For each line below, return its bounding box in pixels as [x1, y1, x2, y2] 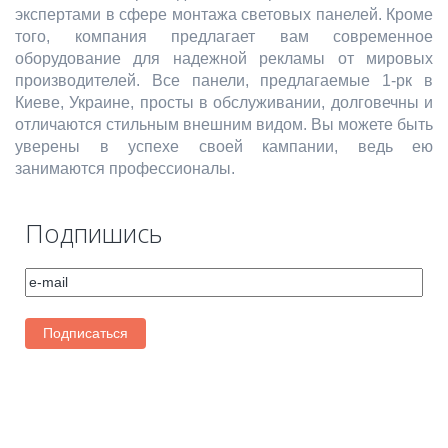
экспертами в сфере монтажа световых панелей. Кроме [15, 6, 433, 24]
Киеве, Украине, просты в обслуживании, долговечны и [15, 94, 433, 112]
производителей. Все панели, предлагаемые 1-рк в [15, 72, 433, 90]
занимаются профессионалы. [15, 160, 235, 178]
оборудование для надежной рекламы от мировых [15, 50, 433, 68]
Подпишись [25, 216, 163, 251]
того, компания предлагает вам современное [15, 28, 433, 46]
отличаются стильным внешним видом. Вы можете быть [15, 116, 433, 134]
